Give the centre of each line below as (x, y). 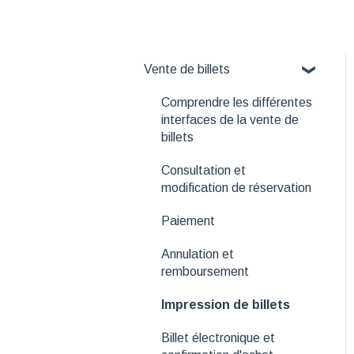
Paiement (188, 220)
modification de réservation (236, 187)
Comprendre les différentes (237, 102)
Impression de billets (226, 304)
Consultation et (203, 170)
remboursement (205, 271)
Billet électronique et (218, 337)
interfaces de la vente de (230, 119)
